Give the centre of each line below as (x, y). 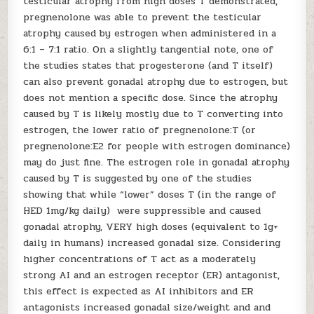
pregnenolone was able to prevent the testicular (143, 17)
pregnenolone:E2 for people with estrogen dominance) (157, 146)
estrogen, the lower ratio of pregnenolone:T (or (140, 130)
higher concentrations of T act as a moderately (140, 259)
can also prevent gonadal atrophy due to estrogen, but (156, 82)
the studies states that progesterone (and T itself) (148, 66)
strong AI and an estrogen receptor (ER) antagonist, (152, 275)
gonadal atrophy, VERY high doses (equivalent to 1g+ (151, 227)
